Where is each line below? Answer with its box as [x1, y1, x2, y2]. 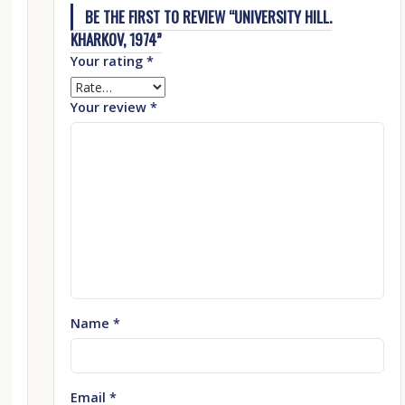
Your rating [70, 52, 146, 70]
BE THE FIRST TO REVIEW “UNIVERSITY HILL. [85, 5, 333, 28]
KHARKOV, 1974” [70, 27, 162, 51]
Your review [70, 98, 150, 116]
